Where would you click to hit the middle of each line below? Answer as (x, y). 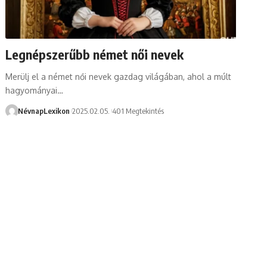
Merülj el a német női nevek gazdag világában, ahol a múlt (119, 76)
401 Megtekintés (138, 111)
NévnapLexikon (44, 111)
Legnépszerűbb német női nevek (95, 54)
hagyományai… (35, 90)
